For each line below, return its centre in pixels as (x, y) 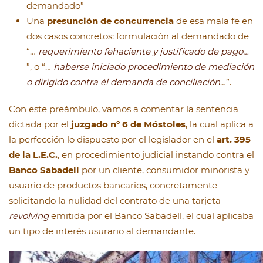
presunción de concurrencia (110, 21)
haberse (71, 67)
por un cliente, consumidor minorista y (164, 170)
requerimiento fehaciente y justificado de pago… (144, 52)
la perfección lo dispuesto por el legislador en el (113, 140)
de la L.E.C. (33, 155)
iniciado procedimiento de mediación (173, 67)
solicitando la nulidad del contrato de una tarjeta (115, 201)
